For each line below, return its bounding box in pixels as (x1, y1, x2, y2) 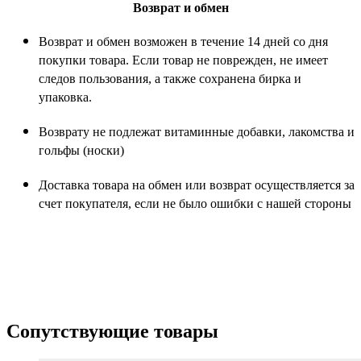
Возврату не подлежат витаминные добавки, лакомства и (39, 124, 355, 139)
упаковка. (39, 89, 92, 104)
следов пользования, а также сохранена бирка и (39, 71, 301, 85)
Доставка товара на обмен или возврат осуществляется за (39, 177, 355, 192)
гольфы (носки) (39, 143, 124, 157)
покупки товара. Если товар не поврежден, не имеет (39, 52, 328, 67)
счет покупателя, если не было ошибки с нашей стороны (39, 196, 351, 210)
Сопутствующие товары (6, 320, 218, 342)
